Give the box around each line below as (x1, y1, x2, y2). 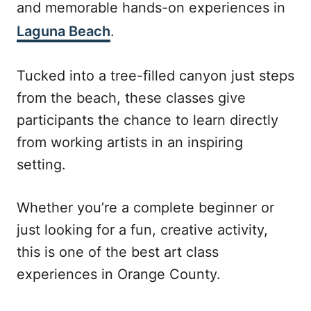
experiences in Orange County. (17, 266, 221, 283)
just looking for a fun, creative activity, (17, 221, 268, 238)
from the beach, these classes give (17, 90, 246, 106)
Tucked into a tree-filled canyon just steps (17, 67, 294, 84)
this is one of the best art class (17, 244, 219, 260)
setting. (17, 156, 66, 173)
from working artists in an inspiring (17, 134, 243, 151)
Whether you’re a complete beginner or (17, 199, 274, 216)
